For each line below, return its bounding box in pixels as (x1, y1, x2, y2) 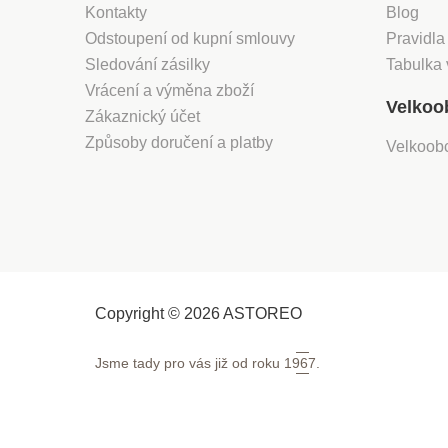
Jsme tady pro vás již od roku (95, 355, 284, 372)
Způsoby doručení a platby (85, 134, 273, 152)
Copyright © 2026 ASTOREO (95, 305, 302, 323)
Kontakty (85, 4, 147, 22)
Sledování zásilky (85, 56, 210, 74)
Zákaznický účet (85, 108, 200, 126)
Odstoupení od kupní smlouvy (85, 30, 295, 48)
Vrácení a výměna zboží (85, 82, 254, 100)
